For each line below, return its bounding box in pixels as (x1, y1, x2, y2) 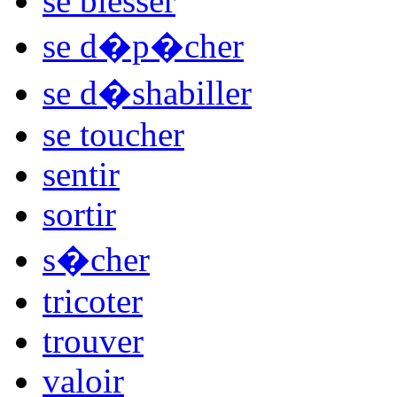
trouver (43, 321, 144, 360)
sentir (43, 154, 120, 193)
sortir (43, 194, 116, 233)
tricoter (43, 281, 143, 320)
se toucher (43, 114, 184, 153)
